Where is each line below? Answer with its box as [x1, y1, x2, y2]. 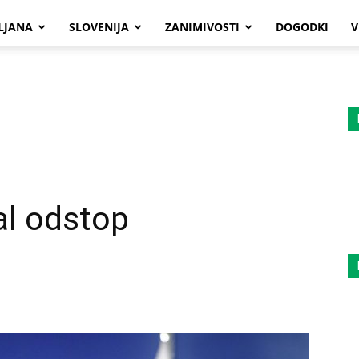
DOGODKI [275, 19, 329, 34]
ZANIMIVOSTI [164, 19, 240, 34]
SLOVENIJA [68, 19, 129, 34]
